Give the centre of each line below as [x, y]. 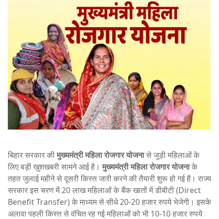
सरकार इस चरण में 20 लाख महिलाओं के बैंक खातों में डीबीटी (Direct [104, 190]
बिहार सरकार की [32, 155]
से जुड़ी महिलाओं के [172, 155]
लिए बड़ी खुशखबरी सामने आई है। [55, 167]
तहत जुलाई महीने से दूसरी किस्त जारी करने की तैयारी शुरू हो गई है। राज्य [109, 179]
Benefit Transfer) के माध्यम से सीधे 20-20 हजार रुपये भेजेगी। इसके [109, 202]
